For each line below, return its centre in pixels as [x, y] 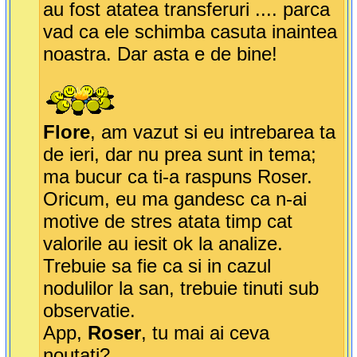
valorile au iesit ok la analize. [163, 244]
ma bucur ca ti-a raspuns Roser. [177, 177]
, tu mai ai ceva [205, 333]
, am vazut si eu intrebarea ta [212, 132]
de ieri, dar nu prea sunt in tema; [179, 155]
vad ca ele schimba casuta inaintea [190, 32]
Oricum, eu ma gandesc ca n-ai [175, 199]
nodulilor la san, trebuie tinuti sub [180, 288]
